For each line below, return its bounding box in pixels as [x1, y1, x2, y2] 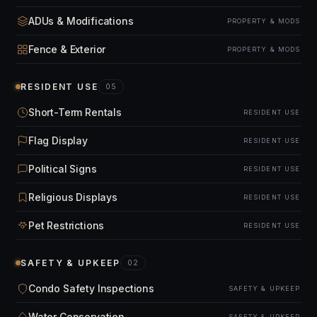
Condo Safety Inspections [28, 282, 154, 294]
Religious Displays [28, 191, 117, 203]
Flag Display [28, 134, 88, 146]
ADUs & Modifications [28, 15, 134, 27]
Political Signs [28, 163, 97, 175]
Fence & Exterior [28, 43, 106, 55]
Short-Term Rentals [28, 106, 122, 118]
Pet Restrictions [28, 219, 105, 231]
